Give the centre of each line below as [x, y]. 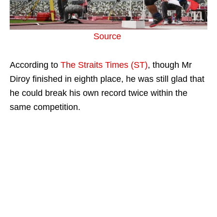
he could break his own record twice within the [99, 93]
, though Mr [170, 65]
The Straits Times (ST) [104, 65]
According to [35, 65]
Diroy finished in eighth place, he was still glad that [107, 79]
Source [108, 36]
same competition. [45, 107]
